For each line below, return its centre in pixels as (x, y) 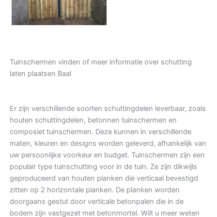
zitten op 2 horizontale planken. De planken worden (95, 190)
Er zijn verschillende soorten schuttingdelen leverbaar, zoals (108, 109)
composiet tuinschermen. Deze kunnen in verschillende (101, 132)
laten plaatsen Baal (40, 74)
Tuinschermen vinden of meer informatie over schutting (101, 62)
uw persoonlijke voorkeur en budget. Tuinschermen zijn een (107, 155)
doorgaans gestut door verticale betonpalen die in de (97, 202)
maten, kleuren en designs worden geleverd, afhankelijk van (108, 144)
